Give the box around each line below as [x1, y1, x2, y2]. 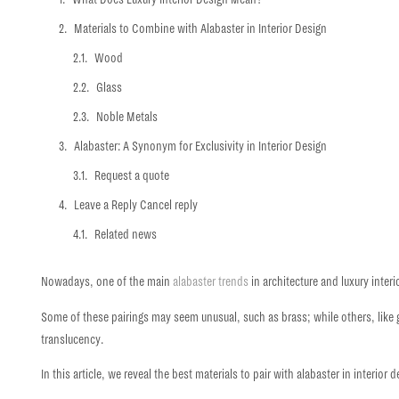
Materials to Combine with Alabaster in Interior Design [74, 21, 328, 37]
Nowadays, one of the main [41, 274, 174, 289]
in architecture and [251, 274, 342, 289]
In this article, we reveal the [41, 367, 173, 382]
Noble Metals [96, 110, 159, 125]
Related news [94, 227, 158, 242]
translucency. [41, 331, 104, 346]
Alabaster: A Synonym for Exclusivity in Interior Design [74, 139, 328, 154]
